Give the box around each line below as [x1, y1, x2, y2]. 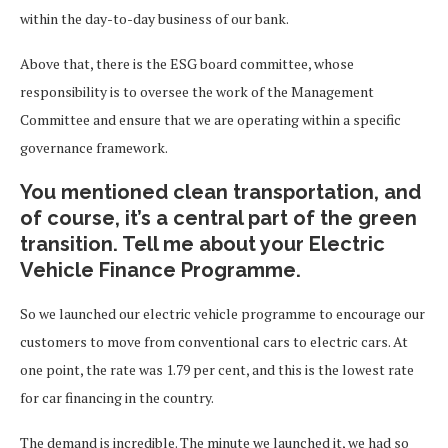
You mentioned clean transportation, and [20, 180, 421, 204]
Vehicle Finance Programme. [20, 258, 306, 282]
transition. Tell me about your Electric [20, 232, 385, 256]
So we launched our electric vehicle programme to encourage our [20, 304, 425, 323]
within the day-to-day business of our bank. [20, 9, 291, 28]
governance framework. [20, 138, 170, 157]
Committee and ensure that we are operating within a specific [20, 110, 401, 129]
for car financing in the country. [20, 388, 216, 407]
